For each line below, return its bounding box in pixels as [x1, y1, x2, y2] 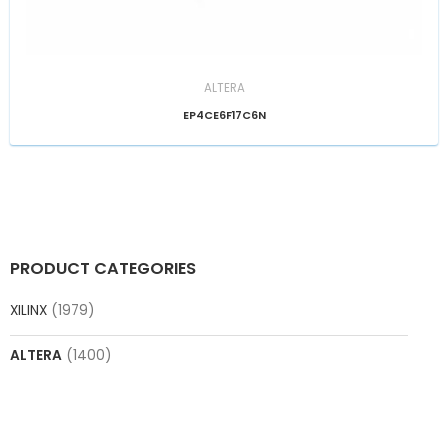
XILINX [10, 301, 47, 321]
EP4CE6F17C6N [182, 107, 266, 123]
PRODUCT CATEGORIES [10, 257, 196, 281]
